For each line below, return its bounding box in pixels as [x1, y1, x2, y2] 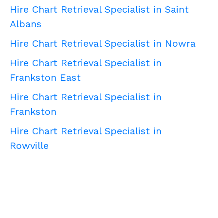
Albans [10, 18, 41, 30]
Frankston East [10, 72, 81, 84]
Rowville [10, 140, 49, 152]
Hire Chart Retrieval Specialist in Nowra [10, 37, 196, 50]
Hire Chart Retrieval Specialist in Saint [10, 3, 189, 16]
